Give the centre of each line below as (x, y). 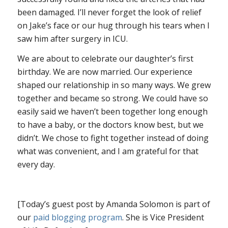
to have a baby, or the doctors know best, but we (110, 125)
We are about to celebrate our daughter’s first (105, 59)
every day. (36, 165)
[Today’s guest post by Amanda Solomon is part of (113, 204)
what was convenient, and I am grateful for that (108, 151)
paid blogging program (77, 218)
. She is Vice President (163, 218)
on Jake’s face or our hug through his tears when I (113, 25)
